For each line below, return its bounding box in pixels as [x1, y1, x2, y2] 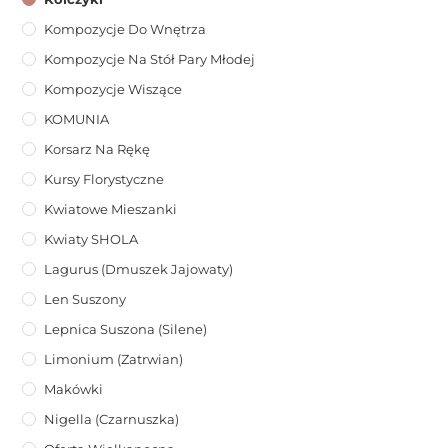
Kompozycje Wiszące [44, 81, 183, 98]
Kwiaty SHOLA [44, 231, 139, 248]
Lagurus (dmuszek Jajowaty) [44, 261, 234, 278]
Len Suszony [44, 291, 127, 308]
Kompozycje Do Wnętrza [44, 21, 207, 38]
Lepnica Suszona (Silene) [44, 321, 208, 338]
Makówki [44, 381, 104, 398]
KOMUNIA [44, 111, 110, 128]
